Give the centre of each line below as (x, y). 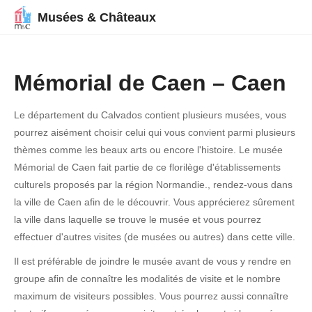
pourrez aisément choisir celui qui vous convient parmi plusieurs (155, 132)
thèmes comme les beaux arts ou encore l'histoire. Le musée (148, 150)
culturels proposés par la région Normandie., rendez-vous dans (153, 185)
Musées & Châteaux (97, 17)
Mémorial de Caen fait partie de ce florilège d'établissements (147, 167)
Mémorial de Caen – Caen (150, 83)
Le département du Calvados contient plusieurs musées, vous (150, 115)
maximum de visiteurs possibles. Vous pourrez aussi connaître (151, 296)
